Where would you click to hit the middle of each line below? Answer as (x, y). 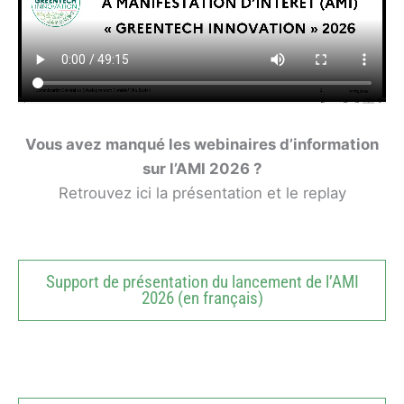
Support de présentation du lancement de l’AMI (202, 282)
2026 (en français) (202, 298)
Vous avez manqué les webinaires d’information (202, 144)
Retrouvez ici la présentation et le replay (202, 193)
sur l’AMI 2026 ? (202, 168)
